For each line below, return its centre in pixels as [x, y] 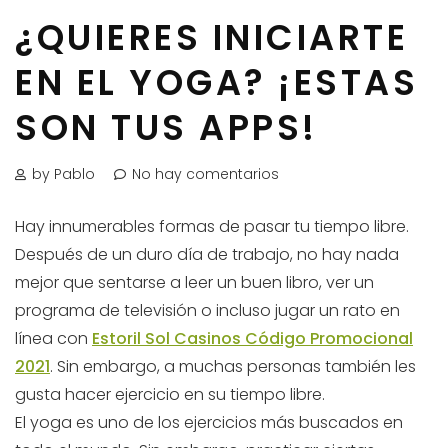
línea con [53, 339]
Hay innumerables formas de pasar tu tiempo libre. [212, 227]
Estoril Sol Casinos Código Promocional [252, 339]
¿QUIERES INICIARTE [211, 38]
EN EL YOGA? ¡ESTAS [216, 83]
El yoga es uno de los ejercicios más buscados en [209, 423]
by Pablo [63, 174]
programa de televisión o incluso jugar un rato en [207, 311]
